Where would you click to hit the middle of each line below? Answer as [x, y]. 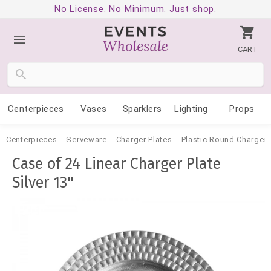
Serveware [87, 139]
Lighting [191, 109]
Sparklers [142, 109]
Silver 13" [43, 183]
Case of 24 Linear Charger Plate [116, 164]
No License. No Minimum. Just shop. [135, 9]
